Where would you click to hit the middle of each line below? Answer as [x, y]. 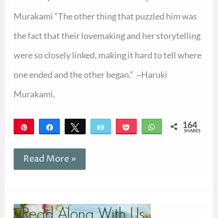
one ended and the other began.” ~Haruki [90, 74]
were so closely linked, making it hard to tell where [107, 55]
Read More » [49, 159]
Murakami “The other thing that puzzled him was [105, 16]
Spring [36, 207]
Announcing [48, 196]
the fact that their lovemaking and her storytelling [107, 35]
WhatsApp [178, 127]
